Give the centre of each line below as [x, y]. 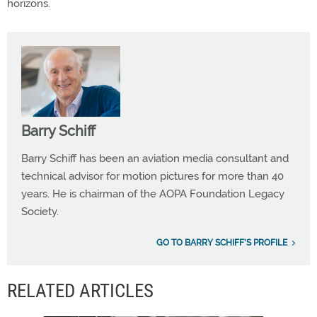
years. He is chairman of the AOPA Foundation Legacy [153, 194]
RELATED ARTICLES [80, 291]
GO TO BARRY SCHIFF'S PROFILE [222, 243]
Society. [40, 212]
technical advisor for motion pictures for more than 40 [152, 176]
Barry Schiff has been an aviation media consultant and [155, 158]
